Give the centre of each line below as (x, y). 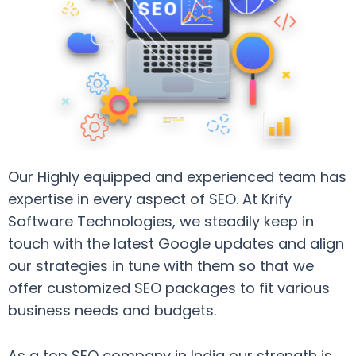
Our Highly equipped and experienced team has (177, 177)
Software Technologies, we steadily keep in (161, 222)
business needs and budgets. (112, 311)
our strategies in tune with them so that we (161, 266)
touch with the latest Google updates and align (176, 244)
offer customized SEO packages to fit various (169, 288)
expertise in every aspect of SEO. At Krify (150, 199)
